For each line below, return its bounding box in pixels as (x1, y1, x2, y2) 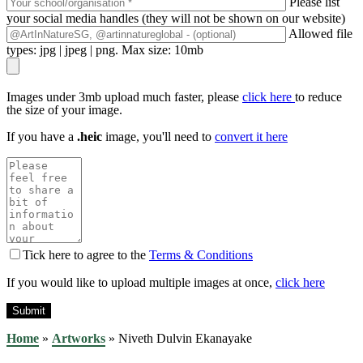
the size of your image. (6, 102, 122, 117)
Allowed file (288, 26, 352, 41)
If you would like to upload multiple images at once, (6, 275, 275, 289)
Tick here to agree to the (23, 247, 149, 262)
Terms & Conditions (149, 247, 253, 262)
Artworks (52, 331, 105, 345)
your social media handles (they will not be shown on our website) (6, 11, 345, 25)
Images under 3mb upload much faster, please (6, 89, 242, 104)
